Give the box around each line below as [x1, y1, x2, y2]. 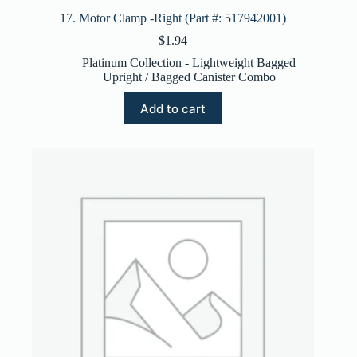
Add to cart [140, 100, 206, 116]
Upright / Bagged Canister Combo [102, 70, 276, 84]
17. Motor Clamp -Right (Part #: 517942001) [60, 11, 287, 25]
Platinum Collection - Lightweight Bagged [82, 56, 296, 70]
